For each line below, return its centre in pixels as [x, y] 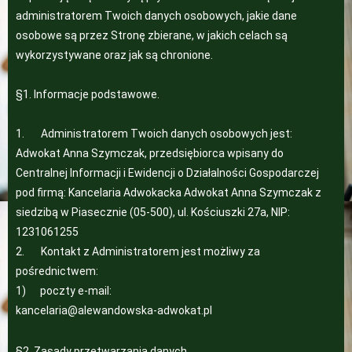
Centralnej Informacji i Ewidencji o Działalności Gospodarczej [167, 173]
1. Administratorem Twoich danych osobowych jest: [154, 134]
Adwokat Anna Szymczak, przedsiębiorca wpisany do [150, 153]
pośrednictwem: [57, 271]
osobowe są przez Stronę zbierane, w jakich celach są [152, 35]
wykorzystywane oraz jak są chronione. [114, 55]
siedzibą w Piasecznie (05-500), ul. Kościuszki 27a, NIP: [153, 212]
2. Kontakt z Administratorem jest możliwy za [138, 251]
